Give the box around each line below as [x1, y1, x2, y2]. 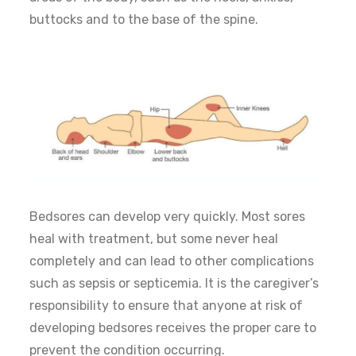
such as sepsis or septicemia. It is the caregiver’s [29, 276, 319, 292]
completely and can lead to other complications [29, 253, 315, 269]
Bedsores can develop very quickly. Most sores [29, 209, 306, 225]
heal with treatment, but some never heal [29, 231, 279, 247]
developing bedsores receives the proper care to [29, 320, 317, 336]
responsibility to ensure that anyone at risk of [29, 298, 304, 314]
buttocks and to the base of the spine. [29, 11, 259, 27]
